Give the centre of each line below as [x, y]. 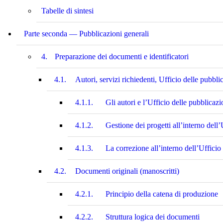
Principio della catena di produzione [162, 194]
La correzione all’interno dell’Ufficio [163, 148]
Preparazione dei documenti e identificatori [122, 56]
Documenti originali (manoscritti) [127, 171]
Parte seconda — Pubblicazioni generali [86, 33]
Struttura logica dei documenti [153, 217]
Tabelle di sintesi [67, 10]
